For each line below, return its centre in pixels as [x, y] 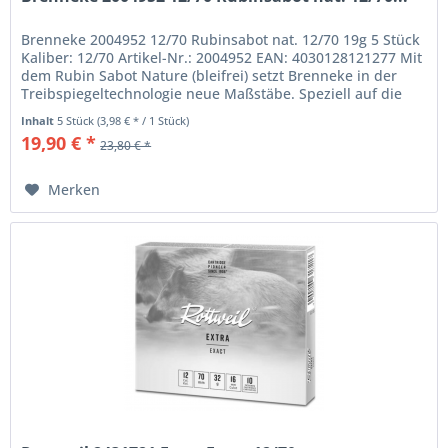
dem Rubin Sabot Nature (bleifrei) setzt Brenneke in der [209, 76]
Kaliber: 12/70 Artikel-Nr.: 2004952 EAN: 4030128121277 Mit [222, 58]
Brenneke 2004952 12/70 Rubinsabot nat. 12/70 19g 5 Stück [221, 40]
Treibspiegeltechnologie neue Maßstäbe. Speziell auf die [212, 94]
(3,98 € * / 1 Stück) [143, 121]
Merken [74, 190]
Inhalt [39, 121]
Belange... [54, 112]
